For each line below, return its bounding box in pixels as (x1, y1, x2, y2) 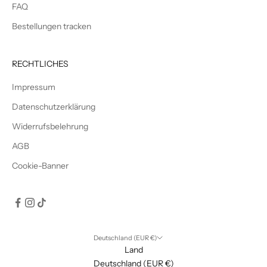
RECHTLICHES (12, 58, 69, 69)
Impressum (12, 81, 55, 92)
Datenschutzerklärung (12, 101, 95, 112)
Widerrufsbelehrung (12, 120, 88, 132)
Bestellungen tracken (12, 20, 91, 32)
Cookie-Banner (12, 160, 69, 171)
